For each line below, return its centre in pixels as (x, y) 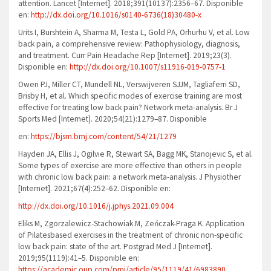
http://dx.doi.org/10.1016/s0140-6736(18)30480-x (116, 15)
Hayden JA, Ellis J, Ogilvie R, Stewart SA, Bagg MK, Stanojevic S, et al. (135, 154)
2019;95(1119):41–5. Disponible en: (79, 258)
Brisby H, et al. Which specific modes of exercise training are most (130, 96)
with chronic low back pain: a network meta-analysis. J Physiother (129, 177)
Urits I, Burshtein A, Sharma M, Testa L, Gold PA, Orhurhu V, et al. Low (134, 33)
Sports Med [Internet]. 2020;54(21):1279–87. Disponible (113, 119)
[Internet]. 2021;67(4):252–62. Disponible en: (94, 189)
